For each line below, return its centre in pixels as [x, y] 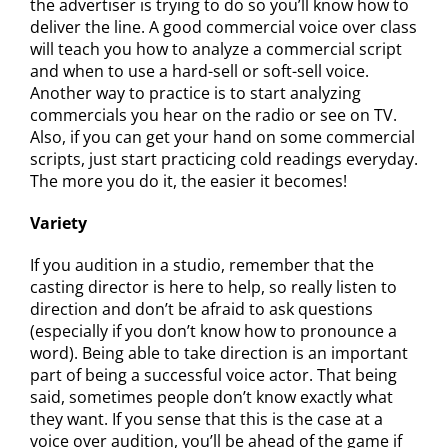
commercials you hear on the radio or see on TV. [213, 115]
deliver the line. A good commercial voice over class [223, 27]
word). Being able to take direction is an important [219, 353]
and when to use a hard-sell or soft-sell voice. [199, 71]
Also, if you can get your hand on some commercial [222, 137]
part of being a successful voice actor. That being [213, 375]
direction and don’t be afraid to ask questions [201, 309]
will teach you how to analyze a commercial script [216, 49]
